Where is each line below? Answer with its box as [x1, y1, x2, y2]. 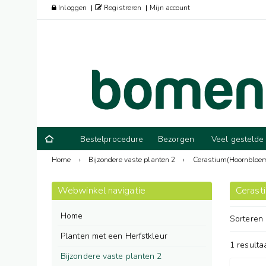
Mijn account [150, 3, 191, 12]
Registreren [102, 3, 142, 12]
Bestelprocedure [80, 134, 144, 145]
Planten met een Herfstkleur [61, 230, 167, 242]
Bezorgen [158, 134, 194, 145]
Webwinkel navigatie [58, 184, 145, 197]
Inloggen [56, 3, 87, 12]
